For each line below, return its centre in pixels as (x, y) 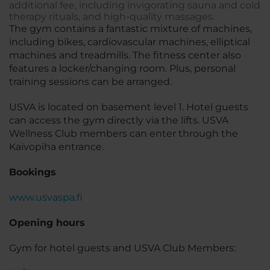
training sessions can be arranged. (92, 81)
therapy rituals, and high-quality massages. (112, 16)
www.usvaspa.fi (47, 197)
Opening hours (49, 222)
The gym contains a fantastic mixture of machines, (130, 28)
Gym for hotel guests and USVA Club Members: (124, 248)
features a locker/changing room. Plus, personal (122, 68)
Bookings (34, 172)
